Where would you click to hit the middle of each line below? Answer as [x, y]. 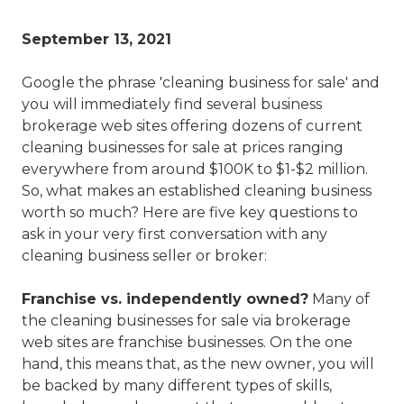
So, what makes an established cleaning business [197, 190]
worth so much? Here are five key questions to [190, 212]
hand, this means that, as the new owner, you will [198, 363]
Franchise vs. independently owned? [165, 298]
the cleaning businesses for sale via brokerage [186, 320]
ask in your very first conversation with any [174, 234]
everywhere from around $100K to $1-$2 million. [195, 169]
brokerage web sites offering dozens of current [192, 125]
